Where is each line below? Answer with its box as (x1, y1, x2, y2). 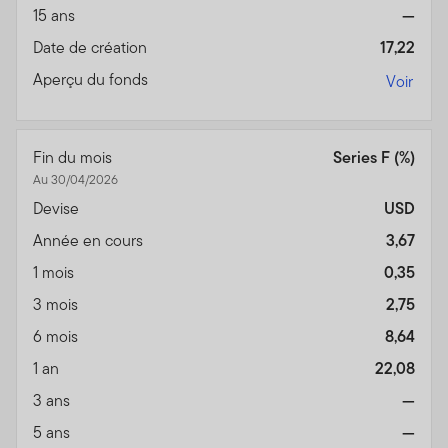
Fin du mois (33, 146, 116, 170)
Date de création (33, 36, 151, 60)
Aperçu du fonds (33, 68, 152, 92)
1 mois (33, 261, 78, 285)
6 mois (33, 325, 82, 349)
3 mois (33, 293, 82, 317)
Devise (33, 197, 83, 221)
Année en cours (33, 229, 147, 253)
